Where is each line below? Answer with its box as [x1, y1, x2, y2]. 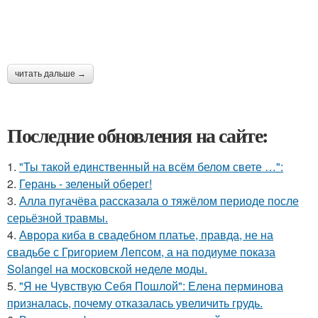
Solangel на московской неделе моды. [7, 261, 207, 277]
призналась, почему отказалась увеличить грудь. [7, 295, 263, 311]
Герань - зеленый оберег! [19, 175, 152, 192]
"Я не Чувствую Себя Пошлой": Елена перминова [19, 278, 283, 294]
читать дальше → [15, 69, 86, 79]
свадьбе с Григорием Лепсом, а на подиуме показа [7, 243, 275, 260]
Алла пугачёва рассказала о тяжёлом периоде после [19, 192, 299, 209]
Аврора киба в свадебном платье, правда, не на [19, 226, 273, 243]
